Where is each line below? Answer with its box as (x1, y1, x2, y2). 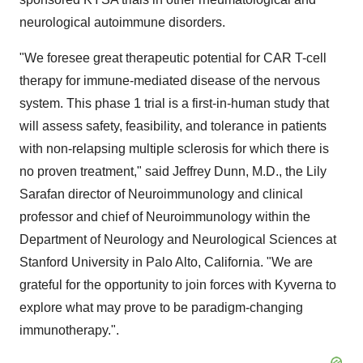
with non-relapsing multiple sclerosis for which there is (19, 142, 329, 156)
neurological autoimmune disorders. (19, 15, 225, 29)
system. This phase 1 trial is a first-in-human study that (19, 96, 329, 110)
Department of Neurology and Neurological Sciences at (19, 233, 336, 246)
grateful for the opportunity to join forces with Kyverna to (19, 278, 336, 292)
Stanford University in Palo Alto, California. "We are (19, 255, 313, 269)
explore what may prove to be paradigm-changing (19, 301, 303, 314)
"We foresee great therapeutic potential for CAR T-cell (19, 51, 327, 65)
